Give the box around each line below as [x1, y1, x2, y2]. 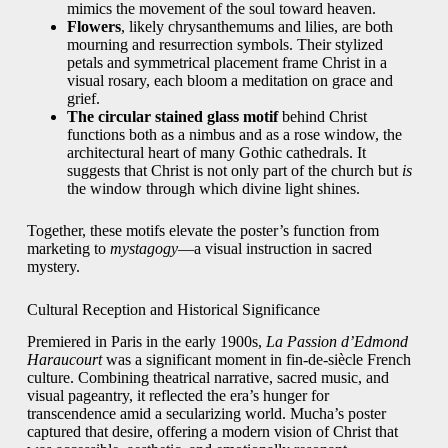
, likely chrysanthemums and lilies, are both [120, 17, 393, 35]
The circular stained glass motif [66, 107, 278, 125]
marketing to [26, 239, 110, 257]
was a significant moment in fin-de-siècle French [101, 351, 411, 369]
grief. [66, 89, 100, 107]
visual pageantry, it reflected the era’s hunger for [26, 387, 329, 405]
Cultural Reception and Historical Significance [26, 300, 320, 318]
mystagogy [109, 239, 178, 257]
